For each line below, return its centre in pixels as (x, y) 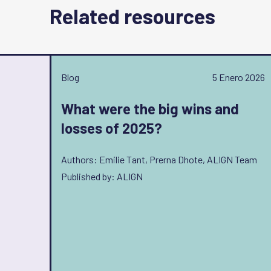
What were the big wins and (150, 109)
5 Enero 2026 (239, 77)
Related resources (132, 16)
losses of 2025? (112, 128)
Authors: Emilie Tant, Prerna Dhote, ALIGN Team (159, 159)
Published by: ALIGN (102, 176)
